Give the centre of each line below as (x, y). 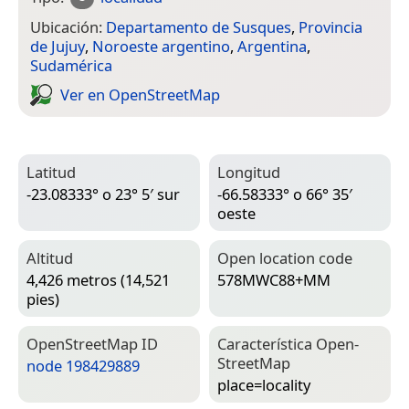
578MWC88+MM (274, 280)
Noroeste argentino (161, 46)
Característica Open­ (288, 343)
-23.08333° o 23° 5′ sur (103, 194)
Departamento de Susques (199, 26)
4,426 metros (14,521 (98, 280)
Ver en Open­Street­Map (140, 95)
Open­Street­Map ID (92, 343)
